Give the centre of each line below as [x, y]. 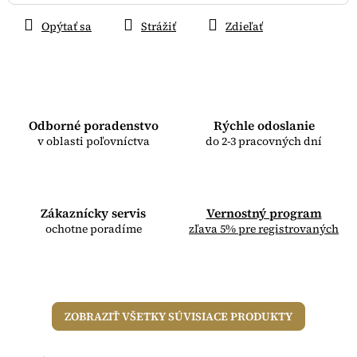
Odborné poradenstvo [93, 126]
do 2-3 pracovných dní [264, 141]
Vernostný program [264, 214]
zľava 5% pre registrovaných [264, 229]
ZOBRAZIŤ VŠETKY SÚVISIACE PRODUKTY [178, 317]
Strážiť [159, 27]
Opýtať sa [67, 27]
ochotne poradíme [93, 229]
